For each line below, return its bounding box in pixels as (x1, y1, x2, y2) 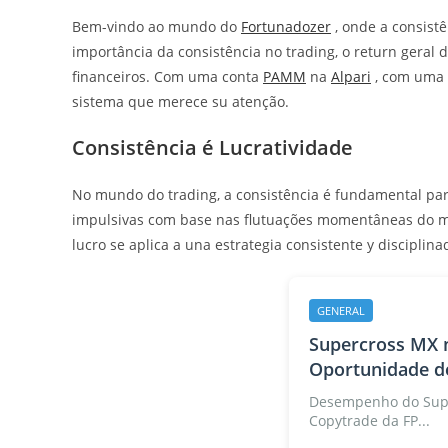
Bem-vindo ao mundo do (72, 16, 241, 36)
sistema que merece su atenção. (72, 91, 289, 111)
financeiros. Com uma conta (72, 66, 263, 86)
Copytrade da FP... (308, 410, 430, 430)
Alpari (331, 66, 371, 86)
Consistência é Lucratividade (72, 133, 353, 161)
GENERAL (316, 302, 365, 318)
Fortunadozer (241, 16, 331, 36)
